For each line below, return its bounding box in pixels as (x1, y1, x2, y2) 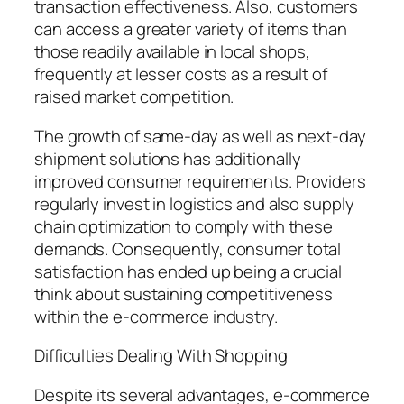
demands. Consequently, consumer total (34, 236, 342, 261)
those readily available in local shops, (34, 40, 311, 64)
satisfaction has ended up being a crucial (34, 259, 342, 283)
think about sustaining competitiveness (34, 281, 334, 306)
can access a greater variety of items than (34, 17, 347, 41)
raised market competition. (34, 85, 234, 109)
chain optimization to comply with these (34, 214, 334, 238)
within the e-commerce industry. (34, 304, 278, 328)
